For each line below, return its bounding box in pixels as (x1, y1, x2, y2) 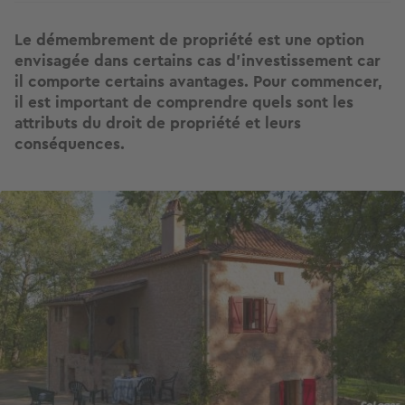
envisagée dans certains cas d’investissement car (14, 49, 381, 73)
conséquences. (14, 132, 125, 156)
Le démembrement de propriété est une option (14, 28, 364, 52)
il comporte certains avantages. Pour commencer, (14, 70, 382, 94)
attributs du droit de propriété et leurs (14, 111, 301, 136)
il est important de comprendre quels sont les (14, 90, 353, 115)
